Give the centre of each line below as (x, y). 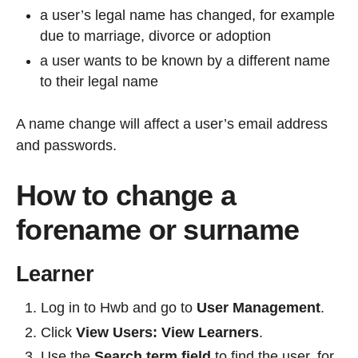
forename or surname (158, 229)
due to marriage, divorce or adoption (157, 36)
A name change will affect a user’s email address (172, 123)
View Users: (117, 332)
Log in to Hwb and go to (119, 308)
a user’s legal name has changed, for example (187, 16)
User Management (259, 308)
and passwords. (66, 145)
